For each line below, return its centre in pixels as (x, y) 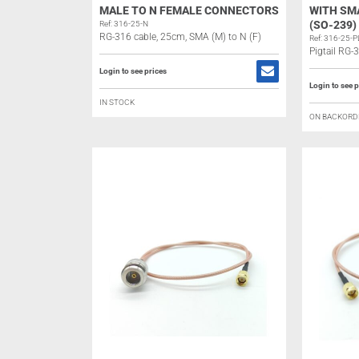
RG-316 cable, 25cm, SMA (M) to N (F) (180, 37)
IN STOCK (117, 102)
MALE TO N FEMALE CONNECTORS (189, 10)
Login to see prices (133, 71)
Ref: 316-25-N (123, 24)
